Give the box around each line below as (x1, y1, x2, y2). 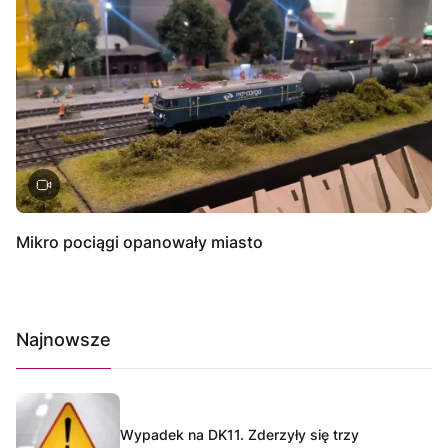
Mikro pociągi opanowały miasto (16, 231, 263, 252)
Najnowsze (16, 328, 111, 350)
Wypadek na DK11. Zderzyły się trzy (120, 425, 359, 443)
